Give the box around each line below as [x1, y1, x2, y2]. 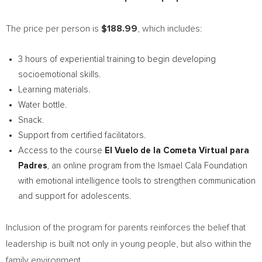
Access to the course [18, 146, 105, 155]
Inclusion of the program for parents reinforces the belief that [6, 223, 246, 232]
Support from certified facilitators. [18, 131, 146, 140]
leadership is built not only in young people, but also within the [6, 239, 251, 249]
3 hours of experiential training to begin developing [18, 55, 216, 64]
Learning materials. [18, 85, 90, 94]
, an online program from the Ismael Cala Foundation [47, 161, 247, 170]
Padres [18, 161, 47, 170]
